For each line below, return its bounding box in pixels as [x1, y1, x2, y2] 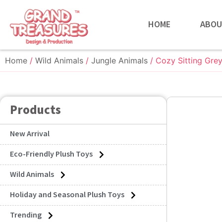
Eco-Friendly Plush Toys [10, 149, 93, 160]
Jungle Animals [91, 55, 148, 65]
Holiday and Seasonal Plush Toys [10, 190, 124, 200]
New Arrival [10, 129, 50, 139]
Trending [10, 210, 42, 221]
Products [10, 102, 61, 118]
